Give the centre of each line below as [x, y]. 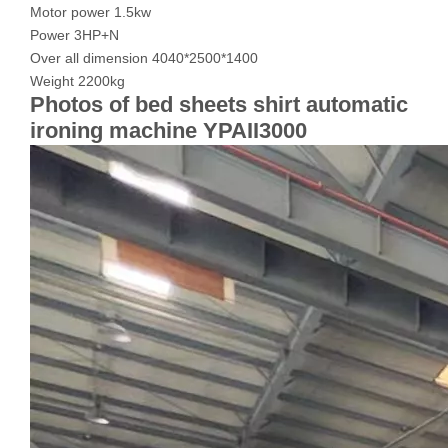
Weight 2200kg [77, 81]
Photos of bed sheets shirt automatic [219, 104]
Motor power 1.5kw [90, 12]
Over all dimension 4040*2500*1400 [144, 58]
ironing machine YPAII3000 [168, 130]
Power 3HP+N [74, 35]
